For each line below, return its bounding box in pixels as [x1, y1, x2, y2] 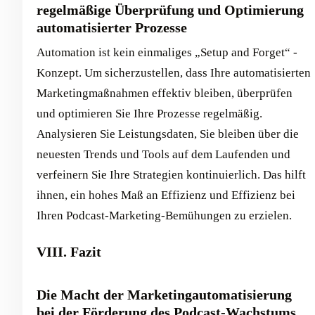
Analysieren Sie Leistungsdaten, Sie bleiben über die [37, 127, 299, 141]
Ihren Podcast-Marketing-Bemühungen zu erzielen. [37, 209, 292, 222]
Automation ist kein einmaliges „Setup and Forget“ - [37, 46, 297, 59]
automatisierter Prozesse [37, 20, 187, 35]
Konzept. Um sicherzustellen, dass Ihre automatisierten [37, 66, 311, 79]
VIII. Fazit [37, 244, 101, 259]
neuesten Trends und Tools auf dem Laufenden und [37, 148, 290, 161]
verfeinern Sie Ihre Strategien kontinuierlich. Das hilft [37, 168, 306, 181]
